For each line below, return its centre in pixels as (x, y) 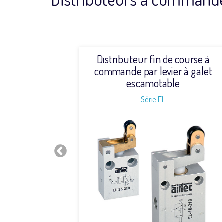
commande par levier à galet (153, 71)
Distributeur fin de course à (153, 59)
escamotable (153, 83)
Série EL (153, 99)
